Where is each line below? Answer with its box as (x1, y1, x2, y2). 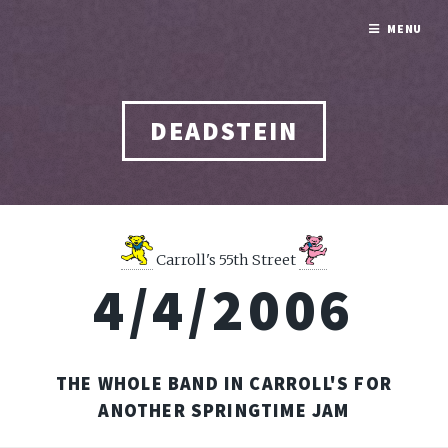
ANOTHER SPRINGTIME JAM (98, 398, 350, 422)
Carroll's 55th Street (152, 250, 299, 269)
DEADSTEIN (150, 114, 298, 147)
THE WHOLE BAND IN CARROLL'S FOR (56, 371, 392, 395)
